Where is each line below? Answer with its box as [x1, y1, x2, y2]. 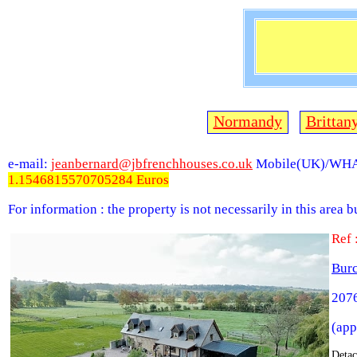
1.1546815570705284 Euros [8, 172, 169, 187]
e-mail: [8, 156, 51, 171]
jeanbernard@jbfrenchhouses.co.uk [51, 156, 253, 171]
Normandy [213, 112, 282, 130]
